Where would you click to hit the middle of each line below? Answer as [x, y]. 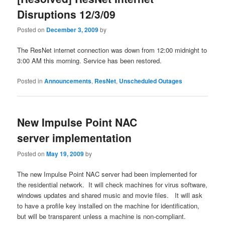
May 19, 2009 [65, 153]
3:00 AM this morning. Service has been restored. [90, 61]
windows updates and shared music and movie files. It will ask [110, 195]
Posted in [30, 81]
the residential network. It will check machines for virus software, [113, 184]
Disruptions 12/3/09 [67, 14]
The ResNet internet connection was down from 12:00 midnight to [112, 50]
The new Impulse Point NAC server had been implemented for [107, 174]
